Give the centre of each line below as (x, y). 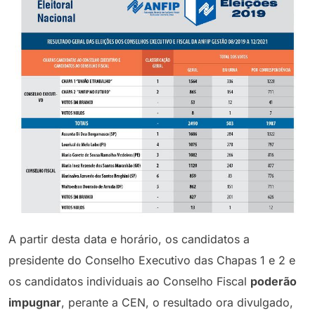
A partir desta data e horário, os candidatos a (129, 239)
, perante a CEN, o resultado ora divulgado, (177, 302)
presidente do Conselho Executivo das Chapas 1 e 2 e (152, 260)
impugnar (35, 302)
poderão (274, 281)
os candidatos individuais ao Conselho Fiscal (129, 281)
